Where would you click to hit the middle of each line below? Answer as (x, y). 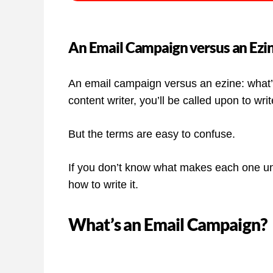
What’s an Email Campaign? (168, 225)
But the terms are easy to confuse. (152, 134)
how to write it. (103, 185)
